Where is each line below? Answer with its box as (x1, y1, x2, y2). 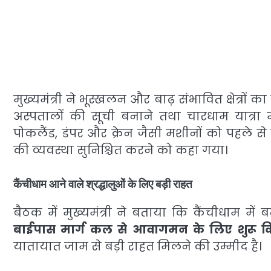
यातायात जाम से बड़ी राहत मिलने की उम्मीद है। (13, 238, 261, 255)
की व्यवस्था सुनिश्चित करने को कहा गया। (13, 142, 227, 158)
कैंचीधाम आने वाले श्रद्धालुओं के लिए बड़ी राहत (13, 177, 192, 192)
